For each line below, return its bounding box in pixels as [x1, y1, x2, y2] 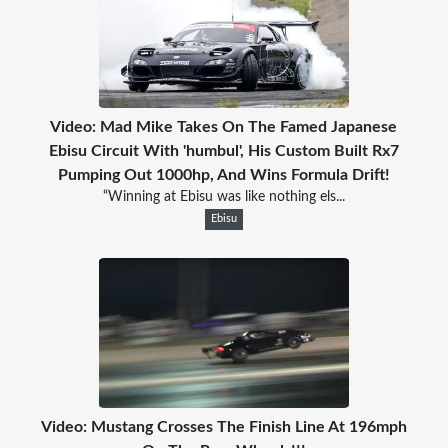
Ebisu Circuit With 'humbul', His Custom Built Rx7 [48, 142, 399, 159]
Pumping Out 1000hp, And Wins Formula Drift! [57, 166, 390, 183]
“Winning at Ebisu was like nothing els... [102, 189, 345, 204]
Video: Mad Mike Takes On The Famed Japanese [50, 118, 398, 135]
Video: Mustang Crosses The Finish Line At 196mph [40, 418, 407, 435]
